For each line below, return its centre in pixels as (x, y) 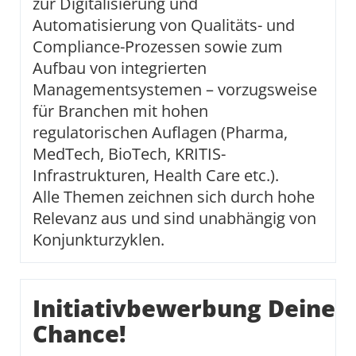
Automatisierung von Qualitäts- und (164, 25)
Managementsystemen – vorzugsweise (175, 89)
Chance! (79, 334)
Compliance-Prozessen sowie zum (158, 46)
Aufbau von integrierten (120, 68)
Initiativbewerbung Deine (184, 308)
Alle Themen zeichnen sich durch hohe (174, 197)
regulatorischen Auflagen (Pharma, (160, 132)
